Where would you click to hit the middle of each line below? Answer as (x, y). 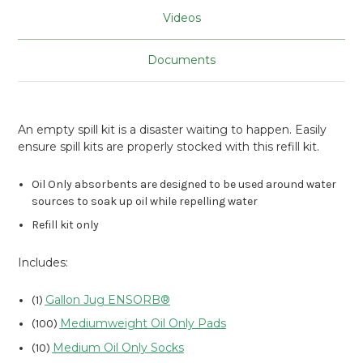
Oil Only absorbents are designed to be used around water (184, 185)
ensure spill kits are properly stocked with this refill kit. (171, 146)
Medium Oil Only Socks (118, 347)
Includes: (43, 262)
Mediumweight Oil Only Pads (143, 324)
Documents (181, 60)
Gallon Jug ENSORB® (107, 299)
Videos (181, 17)
